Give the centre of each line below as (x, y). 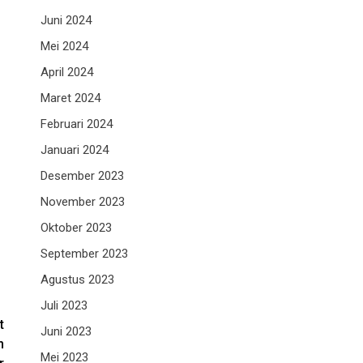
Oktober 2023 (76, 228)
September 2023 (84, 254)
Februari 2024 (77, 124)
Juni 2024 (66, 21)
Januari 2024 (75, 150)
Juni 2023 (66, 332)
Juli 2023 (64, 306)
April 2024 (67, 73)
